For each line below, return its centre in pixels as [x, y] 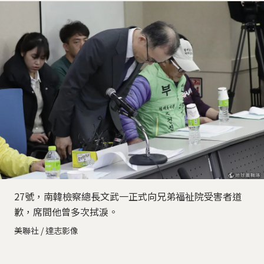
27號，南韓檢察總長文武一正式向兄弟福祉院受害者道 [128, 196]
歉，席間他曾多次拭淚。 [66, 211]
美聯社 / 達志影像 [46, 230]
